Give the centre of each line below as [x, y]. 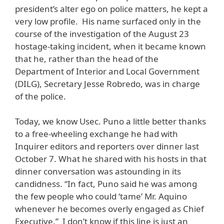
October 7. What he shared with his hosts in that [111, 159]
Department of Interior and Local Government [107, 71]
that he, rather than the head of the [87, 58]
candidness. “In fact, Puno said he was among [106, 184]
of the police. [40, 96]
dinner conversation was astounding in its [98, 171]
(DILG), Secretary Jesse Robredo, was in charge [107, 83]
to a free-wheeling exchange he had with [96, 134]
